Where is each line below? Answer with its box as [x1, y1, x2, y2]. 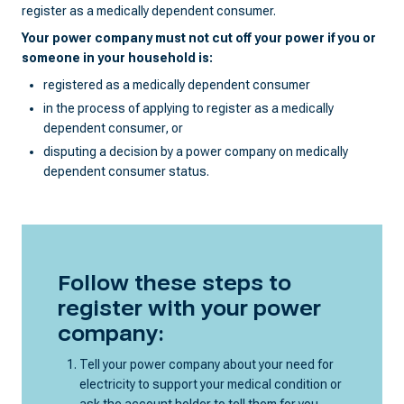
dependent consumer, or [43, 120, 183, 135]
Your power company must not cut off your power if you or [22, 30, 376, 45]
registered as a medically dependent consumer [43, 77, 310, 92]
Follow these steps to [58, 271, 291, 295]
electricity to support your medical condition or [79, 376, 342, 391]
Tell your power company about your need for [79, 356, 334, 372]
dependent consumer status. [43, 163, 209, 179]
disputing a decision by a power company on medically [43, 143, 348, 159]
